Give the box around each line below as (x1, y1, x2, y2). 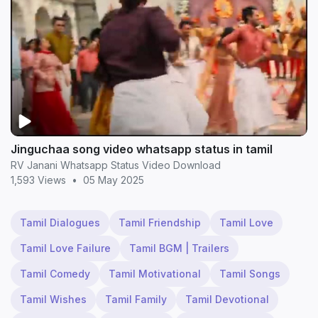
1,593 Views (11, 174, 66, 187)
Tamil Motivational (109, 268, 201, 280)
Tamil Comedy (20, 268, 90, 280)
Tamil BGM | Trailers (129, 242, 229, 255)
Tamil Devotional (185, 293, 269, 306)
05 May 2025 (83, 174, 144, 187)
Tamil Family (105, 293, 167, 306)
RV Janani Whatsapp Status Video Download (11, 159, 221, 172)
